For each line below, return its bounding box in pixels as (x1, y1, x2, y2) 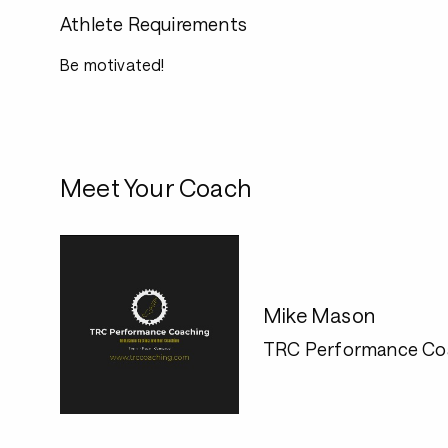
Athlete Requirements (60, 13, 247, 35)
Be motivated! (60, 55, 165, 74)
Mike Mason (263, 302, 375, 327)
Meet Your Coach (60, 173, 251, 202)
